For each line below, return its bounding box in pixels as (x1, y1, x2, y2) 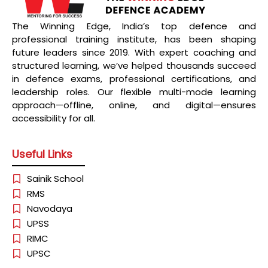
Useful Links (12, 146, 72, 162)
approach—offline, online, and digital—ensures (12, 99, 256, 112)
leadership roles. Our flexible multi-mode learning (12, 86, 256, 99)
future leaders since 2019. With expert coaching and (12, 46, 256, 59)
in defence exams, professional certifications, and (12, 72, 256, 86)
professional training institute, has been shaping (12, 33, 256, 46)
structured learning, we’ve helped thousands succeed (12, 59, 256, 72)
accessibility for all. (12, 112, 95, 125)
